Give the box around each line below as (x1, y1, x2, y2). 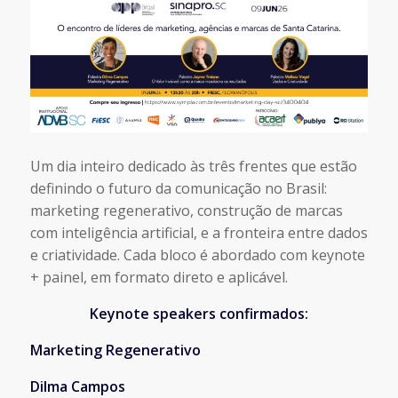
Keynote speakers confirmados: (89, 304, 308, 324)
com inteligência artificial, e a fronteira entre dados (29, 223, 368, 243)
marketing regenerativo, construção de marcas (29, 201, 343, 221)
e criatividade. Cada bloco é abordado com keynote (29, 245, 365, 266)
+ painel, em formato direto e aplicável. (29, 267, 288, 288)
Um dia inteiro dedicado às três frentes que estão (29, 156, 357, 177)
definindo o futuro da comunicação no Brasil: (29, 179, 327, 199)
